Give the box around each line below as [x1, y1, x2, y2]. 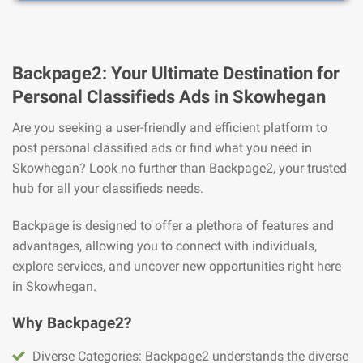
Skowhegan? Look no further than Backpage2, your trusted [12, 160, 347, 176]
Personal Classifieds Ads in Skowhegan [12, 85, 326, 107]
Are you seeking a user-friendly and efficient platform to [12, 119, 327, 135]
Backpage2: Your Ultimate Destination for [12, 62, 340, 83]
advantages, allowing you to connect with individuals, [12, 237, 317, 254]
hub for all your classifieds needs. [12, 180, 203, 196]
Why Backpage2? [12, 313, 131, 332]
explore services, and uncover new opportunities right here [12, 258, 341, 274]
